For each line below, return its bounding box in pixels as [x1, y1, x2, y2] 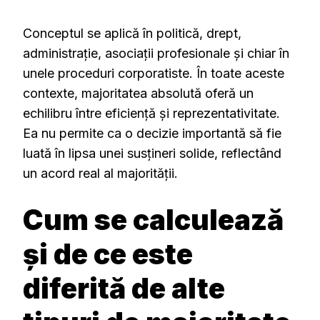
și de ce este [23, 237, 193, 271]
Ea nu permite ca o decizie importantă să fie [23, 126, 281, 141]
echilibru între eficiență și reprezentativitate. [23, 106, 280, 121]
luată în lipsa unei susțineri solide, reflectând [23, 146, 281, 161]
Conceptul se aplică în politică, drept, [23, 26, 241, 41]
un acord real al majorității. [23, 166, 178, 181]
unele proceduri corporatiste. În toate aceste [23, 66, 284, 81]
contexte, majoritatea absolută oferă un [23, 86, 254, 101]
